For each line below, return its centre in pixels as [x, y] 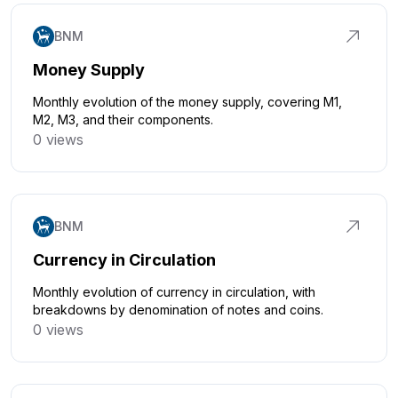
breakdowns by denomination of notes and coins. [178, 310]
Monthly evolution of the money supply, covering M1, [187, 102]
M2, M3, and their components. [123, 119]
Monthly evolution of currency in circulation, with [174, 292]
